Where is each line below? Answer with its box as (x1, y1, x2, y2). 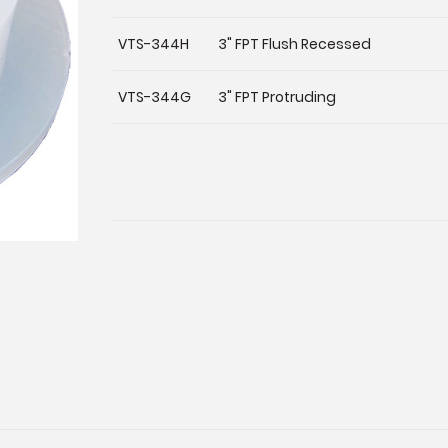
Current (113, 228, 183, 254)
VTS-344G (118, 87, 192, 108)
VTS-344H (118, 34, 190, 55)
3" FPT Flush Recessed (217, 34, 371, 55)
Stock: (113, 248, 168, 274)
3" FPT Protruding (217, 87, 336, 108)
